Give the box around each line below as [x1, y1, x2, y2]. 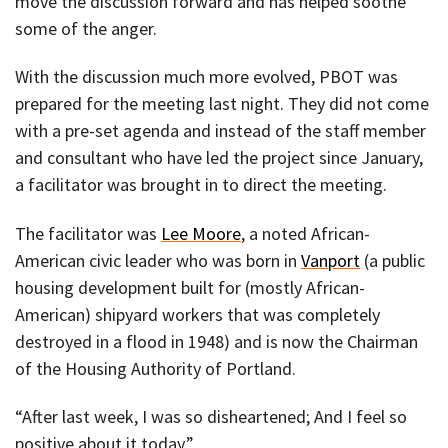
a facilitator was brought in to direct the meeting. [15, 173, 387, 197]
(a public [360, 248, 425, 272]
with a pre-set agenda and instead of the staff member [15, 119, 426, 143]
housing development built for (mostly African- [15, 275, 365, 299]
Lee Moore [161, 221, 241, 245]
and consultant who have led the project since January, [15, 146, 423, 170]
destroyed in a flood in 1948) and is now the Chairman [15, 329, 418, 353]
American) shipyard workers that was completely [15, 302, 380, 326]
